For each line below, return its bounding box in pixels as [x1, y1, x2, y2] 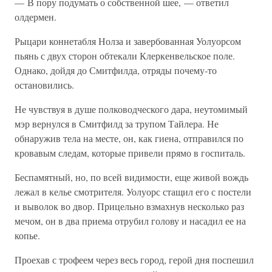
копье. [15, 229, 40, 242]
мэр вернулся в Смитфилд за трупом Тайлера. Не [15, 117, 219, 130]
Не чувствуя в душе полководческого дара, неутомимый [15, 103, 248, 115]
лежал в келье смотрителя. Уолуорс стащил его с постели [15, 185, 251, 198]
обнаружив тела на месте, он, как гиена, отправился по [15, 132, 243, 144]
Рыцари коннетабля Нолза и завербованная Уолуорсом [15, 35, 241, 47]
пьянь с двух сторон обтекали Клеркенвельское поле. [15, 49, 235, 62]
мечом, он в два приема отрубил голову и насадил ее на [15, 214, 246, 227]
